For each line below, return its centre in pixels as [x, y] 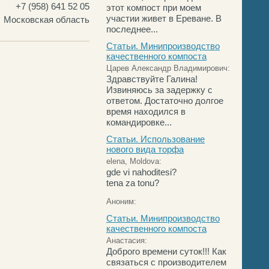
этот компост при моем [154, 8]
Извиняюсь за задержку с [159, 90]
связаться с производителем [166, 262]
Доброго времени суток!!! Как [166, 251]
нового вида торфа [145, 149]
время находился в [146, 111]
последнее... [132, 29]
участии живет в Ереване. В [164, 18]
